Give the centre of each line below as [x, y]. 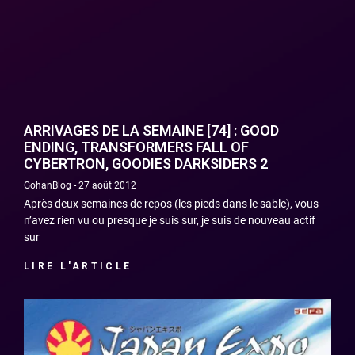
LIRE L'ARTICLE [78, 267]
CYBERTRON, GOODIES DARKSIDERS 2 [146, 164]
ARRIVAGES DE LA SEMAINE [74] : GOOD [151, 131]
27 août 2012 [106, 186]
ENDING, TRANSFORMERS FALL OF [136, 147]
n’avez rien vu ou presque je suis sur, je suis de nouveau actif [170, 221]
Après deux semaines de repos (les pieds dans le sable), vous [171, 204]
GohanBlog [49, 186]
